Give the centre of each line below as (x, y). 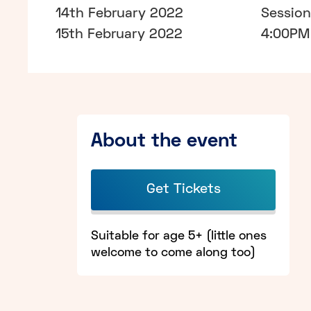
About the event (164, 141)
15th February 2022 (119, 34)
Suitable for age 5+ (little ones (179, 236)
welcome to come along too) (173, 253)
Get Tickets (183, 189)
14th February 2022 (119, 14)
